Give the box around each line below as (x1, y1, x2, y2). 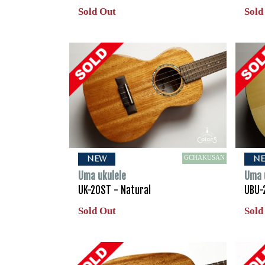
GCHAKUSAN (184, 154, 225, 161)
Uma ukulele (78, 170, 126, 183)
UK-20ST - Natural (78, 184, 151, 197)
